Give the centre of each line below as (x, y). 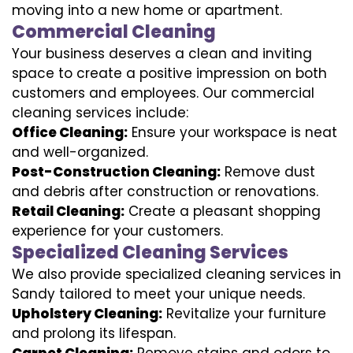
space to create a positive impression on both (169, 73)
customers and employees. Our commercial (163, 93)
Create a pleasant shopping (223, 211)
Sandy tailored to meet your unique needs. (158, 294)
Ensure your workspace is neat (232, 132)
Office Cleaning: (70, 132)
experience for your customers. (117, 230)
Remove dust (268, 171)
